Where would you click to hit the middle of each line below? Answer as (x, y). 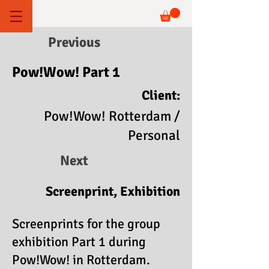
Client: (161, 95)
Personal (154, 135)
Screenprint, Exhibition (113, 191)
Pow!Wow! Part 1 (66, 72)
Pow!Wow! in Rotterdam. (81, 259)
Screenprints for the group (86, 223)
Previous (74, 42)
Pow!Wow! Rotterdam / (112, 116)
